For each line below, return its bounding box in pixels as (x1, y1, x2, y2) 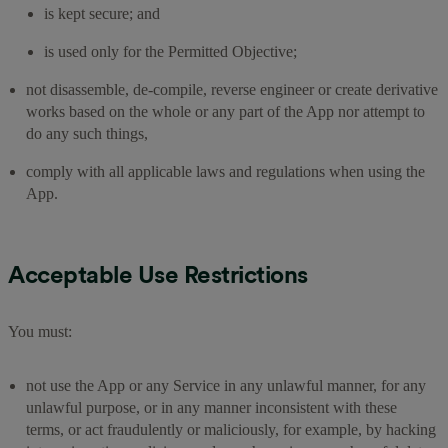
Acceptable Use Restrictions (8, 259, 308, 289)
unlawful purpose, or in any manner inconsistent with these (26, 398, 397, 416)
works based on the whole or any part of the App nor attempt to (26, 102, 425, 120)
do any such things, (26, 124, 152, 142)
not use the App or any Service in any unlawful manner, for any (26, 376, 426, 394)
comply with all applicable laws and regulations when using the (26, 162, 425, 180)
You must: (8, 322, 72, 340)
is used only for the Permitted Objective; (44, 42, 297, 60)
